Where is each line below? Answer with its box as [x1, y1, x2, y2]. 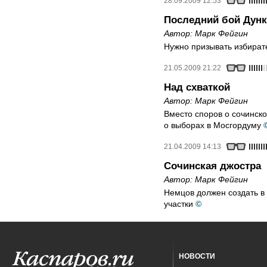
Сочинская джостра [164, 160, 261, 172]
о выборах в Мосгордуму [164, 120, 261, 130]
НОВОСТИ [179, 252, 215, 260]
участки [164, 199, 195, 209]
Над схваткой [164, 82, 230, 93]
